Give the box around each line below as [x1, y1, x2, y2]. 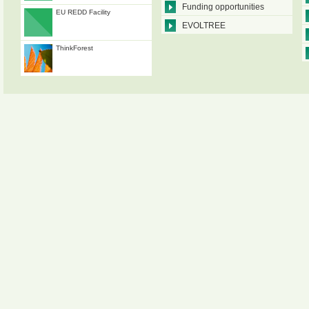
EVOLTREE [182, 21, 226, 30]
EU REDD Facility [56, 8, 110, 16]
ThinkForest [56, 44, 93, 52]
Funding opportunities [182, 2, 264, 12]
